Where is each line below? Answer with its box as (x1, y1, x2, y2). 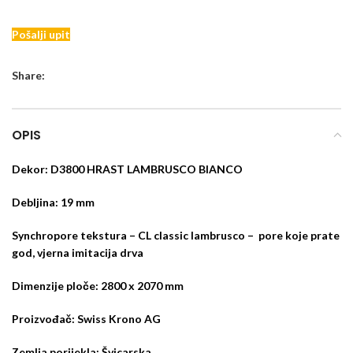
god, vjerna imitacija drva (12, 245, 143, 259)
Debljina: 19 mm (12, 195, 95, 209)
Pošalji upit (12, 27, 70, 41)
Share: (12, 68, 45, 82)
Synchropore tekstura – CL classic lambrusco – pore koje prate (12, 228, 340, 242)
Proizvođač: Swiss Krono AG (12, 311, 161, 325)
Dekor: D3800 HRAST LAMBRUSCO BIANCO (12, 162, 243, 176)
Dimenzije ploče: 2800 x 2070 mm (12, 278, 184, 292)
